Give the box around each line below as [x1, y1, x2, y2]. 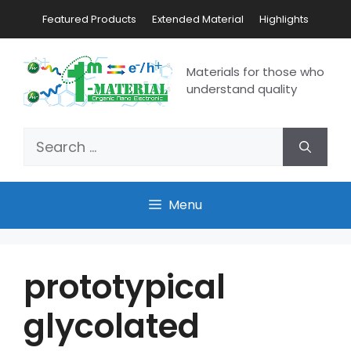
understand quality [186, 80, 298, 97]
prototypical [24, 264, 226, 311]
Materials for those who [186, 63, 325, 80]
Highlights [259, 12, 309, 27]
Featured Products [42, 12, 136, 27]
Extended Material [152, 12, 244, 27]
